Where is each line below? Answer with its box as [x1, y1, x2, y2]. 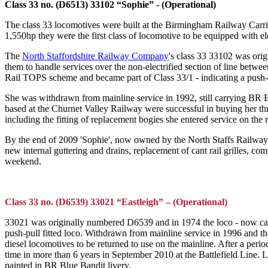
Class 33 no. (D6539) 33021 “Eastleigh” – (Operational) [5, 197, 227, 208]
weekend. [5, 156, 41, 167]
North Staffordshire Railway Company [22, 51, 169, 62]
